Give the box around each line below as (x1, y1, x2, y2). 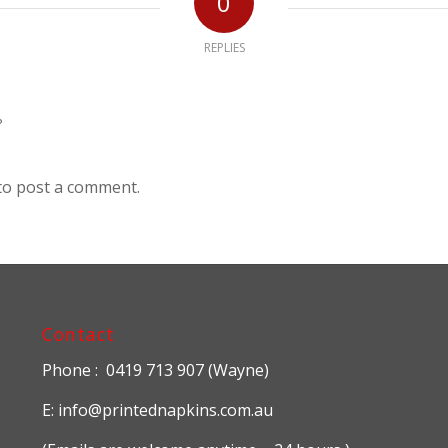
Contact (41, 321, 115, 346)
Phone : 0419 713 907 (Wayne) (41, 359, 269, 382)
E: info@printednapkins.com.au (41, 398, 273, 421)
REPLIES (203, 39, 245, 57)
